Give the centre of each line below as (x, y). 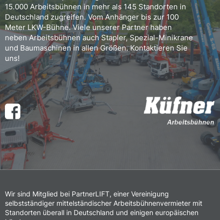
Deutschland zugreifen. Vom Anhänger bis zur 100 (92, 17)
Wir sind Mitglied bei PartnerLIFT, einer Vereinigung (87, 194)
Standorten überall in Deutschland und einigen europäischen (102, 212)
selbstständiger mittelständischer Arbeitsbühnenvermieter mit (104, 203)
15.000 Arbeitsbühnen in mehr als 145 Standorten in (96, 6)
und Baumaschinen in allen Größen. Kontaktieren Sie (96, 48)
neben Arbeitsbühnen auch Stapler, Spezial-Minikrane (99, 37)
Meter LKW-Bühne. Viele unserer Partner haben (88, 27)
